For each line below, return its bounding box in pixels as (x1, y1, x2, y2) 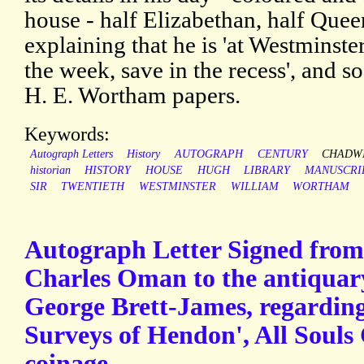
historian (29, 164, 71, 177)
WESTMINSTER (138, 180, 216, 193)
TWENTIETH (61, 180, 125, 193)
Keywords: (24, 123, 110, 145)
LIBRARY (244, 164, 291, 177)
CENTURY (257, 148, 308, 161)
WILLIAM (230, 180, 279, 193)
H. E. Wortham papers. (24, 82, 240, 109)
